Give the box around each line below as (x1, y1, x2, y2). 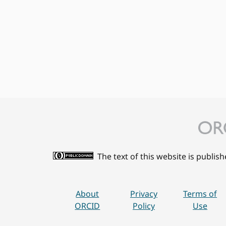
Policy (132, 200, 155, 211)
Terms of (183, 188, 217, 199)
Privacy (130, 188, 157, 199)
